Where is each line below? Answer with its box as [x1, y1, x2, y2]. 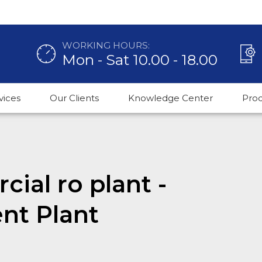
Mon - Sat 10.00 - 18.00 [62, 51, 218, 68]
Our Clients [50, 92, 99, 104]
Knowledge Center [128, 92, 213, 104]
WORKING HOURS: [62, 39, 150, 51]
